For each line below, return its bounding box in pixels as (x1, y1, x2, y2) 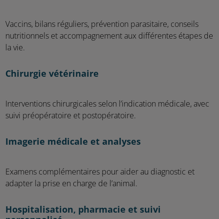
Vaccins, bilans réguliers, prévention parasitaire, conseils (5, 20, 198, 29)
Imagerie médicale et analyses (5, 136, 141, 147)
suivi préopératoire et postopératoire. (5, 111, 136, 121)
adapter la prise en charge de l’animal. (5, 179, 137, 189)
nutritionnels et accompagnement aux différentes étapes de (5, 31, 213, 41)
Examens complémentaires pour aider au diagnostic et (5, 167, 195, 177)
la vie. (5, 43, 25, 53)
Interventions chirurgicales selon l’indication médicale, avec (5, 99, 209, 109)
